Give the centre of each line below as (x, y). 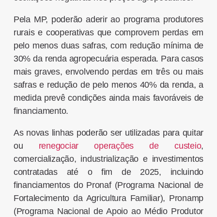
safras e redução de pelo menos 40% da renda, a (108, 85)
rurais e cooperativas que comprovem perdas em (108, 33)
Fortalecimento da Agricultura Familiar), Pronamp (108, 198)
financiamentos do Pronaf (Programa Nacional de (108, 185)
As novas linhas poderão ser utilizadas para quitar (108, 133)
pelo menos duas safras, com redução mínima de (108, 46)
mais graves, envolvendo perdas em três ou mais (108, 72)
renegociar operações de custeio (120, 146)
